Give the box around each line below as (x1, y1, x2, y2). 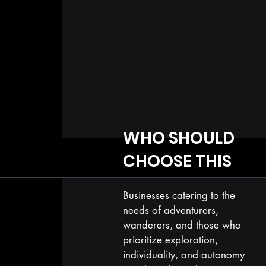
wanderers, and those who (122, 218, 241, 232)
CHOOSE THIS (122, 150, 232, 173)
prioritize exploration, (122, 233, 218, 246)
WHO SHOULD (122, 126, 238, 150)
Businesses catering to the (122, 189, 235, 202)
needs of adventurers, (122, 204, 218, 217)
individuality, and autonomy (122, 248, 245, 261)
